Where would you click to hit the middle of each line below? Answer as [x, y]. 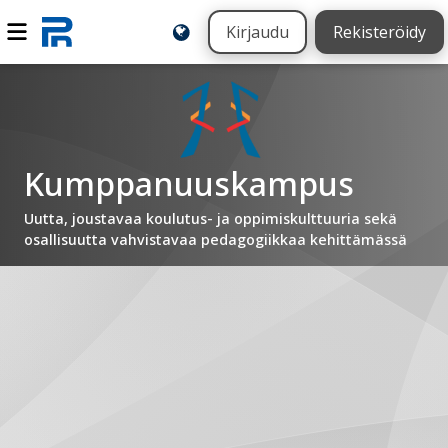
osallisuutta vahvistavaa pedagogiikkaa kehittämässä [215, 239]
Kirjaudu [257, 32]
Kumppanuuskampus [189, 183]
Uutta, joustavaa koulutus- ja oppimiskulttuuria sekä [210, 218]
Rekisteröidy [379, 32]
